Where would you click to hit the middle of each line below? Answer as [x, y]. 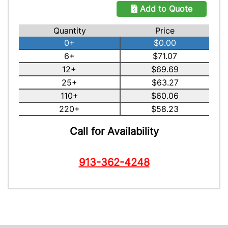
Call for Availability [114, 131]
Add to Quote [165, 9]
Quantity [69, 31]
